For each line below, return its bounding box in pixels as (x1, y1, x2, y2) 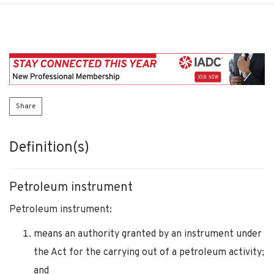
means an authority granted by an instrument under (34, 228, 262, 240)
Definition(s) (9, 138, 89, 157)
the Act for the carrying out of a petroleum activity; (34, 246, 264, 259)
